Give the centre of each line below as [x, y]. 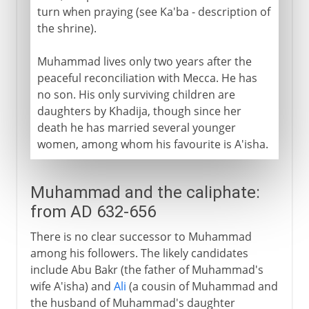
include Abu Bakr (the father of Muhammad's [147, 269]
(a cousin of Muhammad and [202, 286]
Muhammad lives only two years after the [144, 61]
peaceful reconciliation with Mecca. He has [147, 78]
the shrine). [67, 28]
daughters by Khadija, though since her [139, 111]
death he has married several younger [136, 127]
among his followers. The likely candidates [139, 253]
